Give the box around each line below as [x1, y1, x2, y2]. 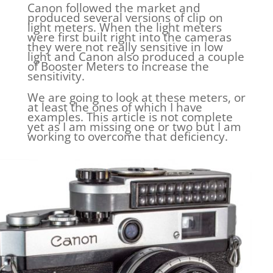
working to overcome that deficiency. [27, 129, 228, 145]
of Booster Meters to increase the [27, 58, 209, 75]
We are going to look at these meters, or [27, 90, 246, 106]
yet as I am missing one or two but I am [27, 119, 241, 135]
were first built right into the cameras [27, 29, 232, 46]
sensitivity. [27, 68, 88, 85]
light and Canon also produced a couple [27, 49, 244, 65]
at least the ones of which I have [27, 99, 202, 116]
